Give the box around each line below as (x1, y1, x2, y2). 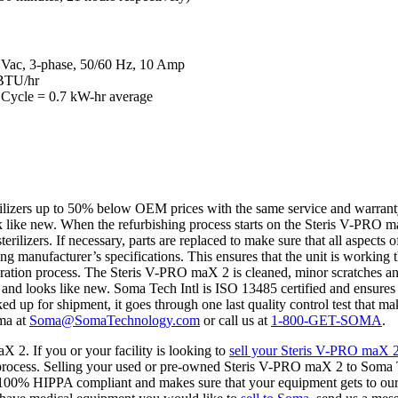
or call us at (200, 312, 271, 328)
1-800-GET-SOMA (271, 312, 382, 328)
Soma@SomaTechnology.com (29, 312, 200, 328)
